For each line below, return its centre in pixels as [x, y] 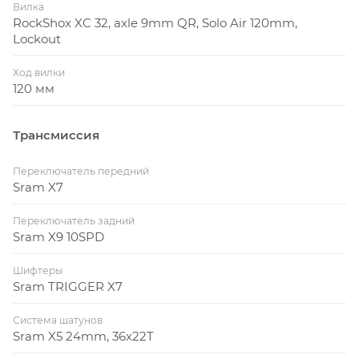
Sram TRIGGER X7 [68, 287]
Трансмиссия [56, 135]
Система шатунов [58, 321]
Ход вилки [39, 73]
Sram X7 [38, 188]
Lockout [37, 39]
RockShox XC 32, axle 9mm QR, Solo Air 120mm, [155, 23]
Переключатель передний [81, 171]
